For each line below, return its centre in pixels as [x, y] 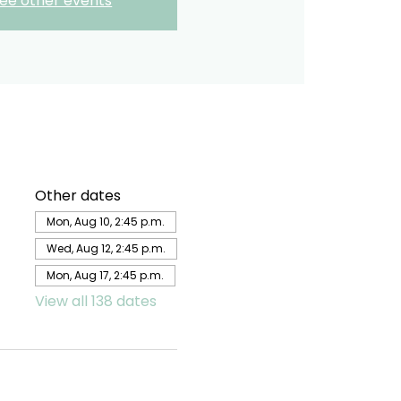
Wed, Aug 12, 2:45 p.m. [106, 248]
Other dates [77, 196]
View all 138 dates [95, 301]
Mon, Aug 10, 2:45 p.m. [105, 222]
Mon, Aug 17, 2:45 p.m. [105, 275]
